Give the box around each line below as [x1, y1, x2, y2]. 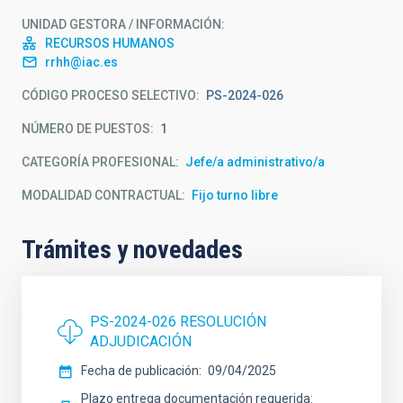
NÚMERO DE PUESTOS [22, 121, 150, 136]
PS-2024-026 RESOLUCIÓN [90, 313, 266, 330]
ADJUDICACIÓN [90, 333, 192, 350]
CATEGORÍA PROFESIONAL [22, 155, 175, 169]
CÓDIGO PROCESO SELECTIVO [22, 88, 196, 103]
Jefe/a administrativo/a [185, 155, 325, 169]
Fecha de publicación [81, 363, 199, 378]
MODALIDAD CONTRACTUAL [22, 188, 182, 202]
